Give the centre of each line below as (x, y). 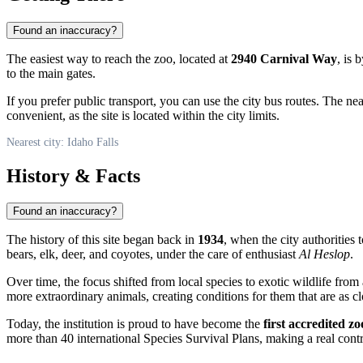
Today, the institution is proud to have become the (135, 324)
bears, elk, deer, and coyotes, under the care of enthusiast (153, 254)
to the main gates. (51, 73)
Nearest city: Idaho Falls (62, 142)
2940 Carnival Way (284, 58)
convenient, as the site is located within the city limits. (143, 115)
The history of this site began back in (102, 240)
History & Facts (73, 175)
